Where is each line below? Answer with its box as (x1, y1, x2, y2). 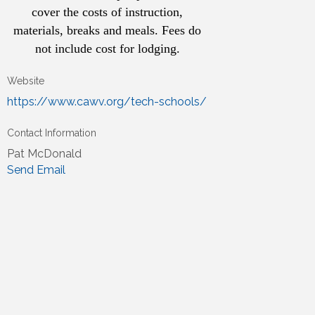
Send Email (7, 163, 66, 177)
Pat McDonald (7, 147, 82, 161)
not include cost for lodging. (34, 41, 180, 56)
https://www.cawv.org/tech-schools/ (7, 95, 207, 109)
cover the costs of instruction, (32, 5, 184, 20)
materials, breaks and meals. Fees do (13, 23, 202, 38)
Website (7, 75, 45, 87)
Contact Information (7, 127, 97, 139)
